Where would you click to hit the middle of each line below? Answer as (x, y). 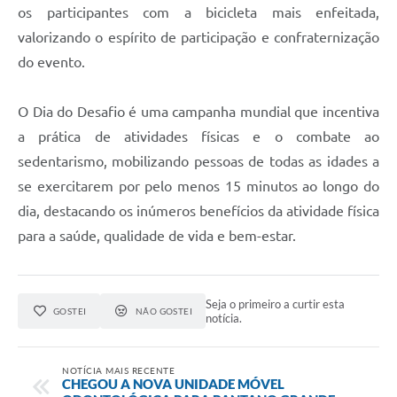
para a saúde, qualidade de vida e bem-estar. (157, 235)
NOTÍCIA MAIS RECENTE (118, 370)
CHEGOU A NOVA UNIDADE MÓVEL (173, 383)
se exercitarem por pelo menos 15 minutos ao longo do (198, 186)
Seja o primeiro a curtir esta (276, 304)
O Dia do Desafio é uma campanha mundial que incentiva (198, 111)
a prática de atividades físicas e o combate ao (198, 136)
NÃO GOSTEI (164, 311)
